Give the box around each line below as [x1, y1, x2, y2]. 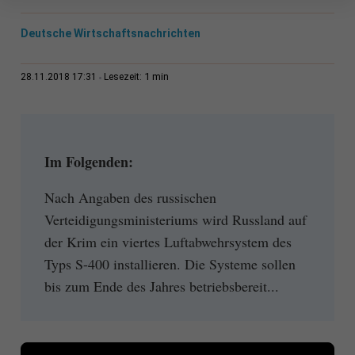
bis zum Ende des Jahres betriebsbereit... [44, 276, 279, 296]
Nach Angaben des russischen [44, 187, 216, 207]
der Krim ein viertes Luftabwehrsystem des [44, 231, 292, 251]
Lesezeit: [103, 71, 144, 83]
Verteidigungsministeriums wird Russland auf [44, 209, 307, 229]
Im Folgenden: [44, 151, 133, 173]
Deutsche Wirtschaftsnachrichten [20, 27, 200, 40]
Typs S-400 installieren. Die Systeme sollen [44, 254, 296, 273]
